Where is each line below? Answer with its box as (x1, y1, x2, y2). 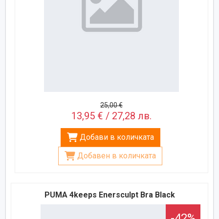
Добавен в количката (77, 151, 156, 160)
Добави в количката (79, 132, 154, 142)
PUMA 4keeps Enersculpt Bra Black (44, 190, 175, 199)
